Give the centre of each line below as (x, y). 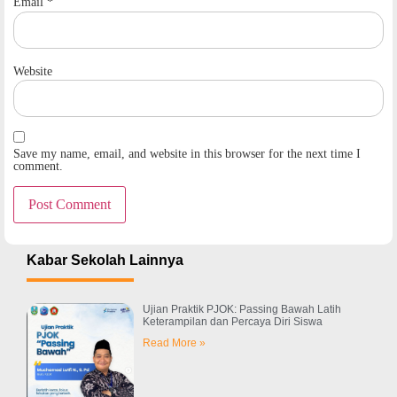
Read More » (174, 343)
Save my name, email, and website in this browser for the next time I (187, 154)
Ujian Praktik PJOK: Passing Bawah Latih (241, 310)
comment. (38, 167)
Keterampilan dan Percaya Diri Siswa (232, 322)
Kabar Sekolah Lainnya (105, 261)
